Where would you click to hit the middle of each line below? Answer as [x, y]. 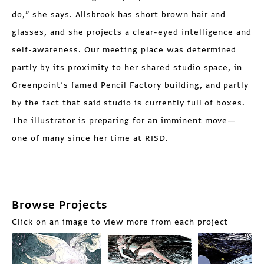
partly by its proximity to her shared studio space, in [127, 68]
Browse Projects [60, 205]
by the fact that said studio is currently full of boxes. [129, 103]
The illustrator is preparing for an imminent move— [124, 121]
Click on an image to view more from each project [120, 222]
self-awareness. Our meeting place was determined [124, 50]
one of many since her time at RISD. [90, 138]
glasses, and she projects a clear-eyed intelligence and [132, 32]
